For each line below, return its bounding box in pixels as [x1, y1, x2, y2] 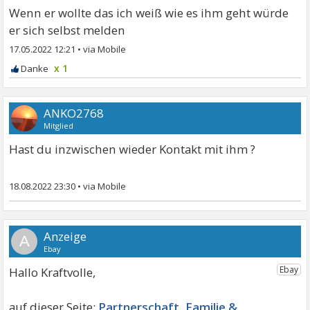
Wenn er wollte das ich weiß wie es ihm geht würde [9, 5, 289, 21]
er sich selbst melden [9, 22, 126, 39]
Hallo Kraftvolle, [9, 264, 96, 281]
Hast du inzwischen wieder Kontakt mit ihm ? [9, 141, 256, 158]
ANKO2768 [44, 105, 104, 122]
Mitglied [44, 120, 74, 131]
